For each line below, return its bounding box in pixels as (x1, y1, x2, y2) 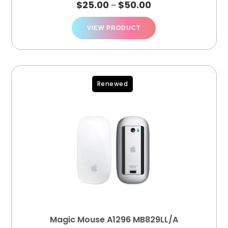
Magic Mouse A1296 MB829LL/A (49, 214, 178, 225)
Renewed (97, 79, 128, 88)
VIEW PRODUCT (87, 24, 141, 32)
